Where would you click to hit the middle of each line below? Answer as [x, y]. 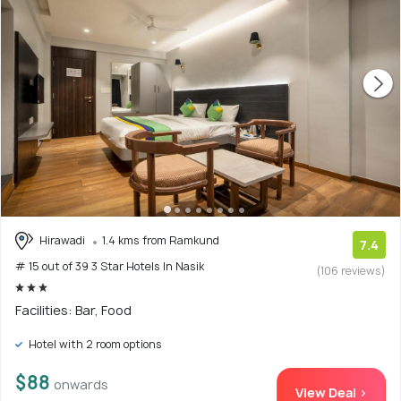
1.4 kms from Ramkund [161, 240]
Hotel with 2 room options [94, 345]
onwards [81, 385]
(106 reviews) [351, 270]
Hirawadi [62, 240]
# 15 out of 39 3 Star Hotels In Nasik [110, 267]
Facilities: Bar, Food [73, 311]
